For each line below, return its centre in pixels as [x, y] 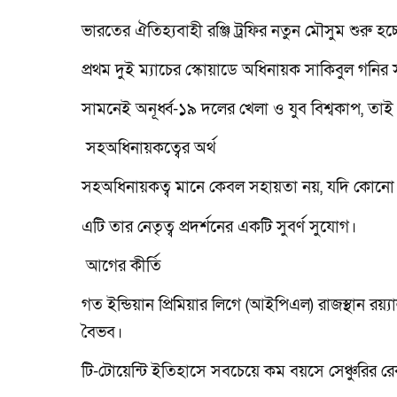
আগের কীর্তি [121, 266]
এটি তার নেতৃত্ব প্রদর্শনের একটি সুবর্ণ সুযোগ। [219, 227]
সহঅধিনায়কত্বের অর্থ [148, 149]
